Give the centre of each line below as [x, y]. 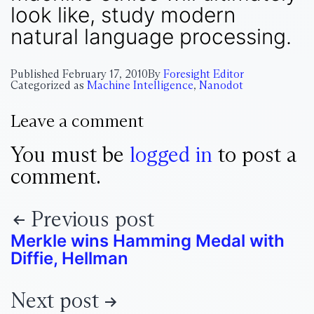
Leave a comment [77, 121]
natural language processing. [151, 36]
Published [36, 74]
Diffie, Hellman [69, 258]
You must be [70, 154]
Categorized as [49, 85]
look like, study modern [123, 14]
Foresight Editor [204, 74]
